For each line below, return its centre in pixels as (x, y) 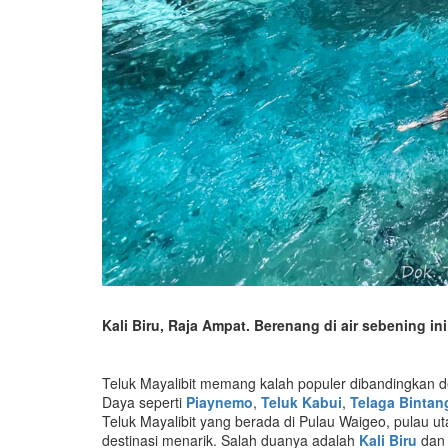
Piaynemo (219, 401)
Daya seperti (144, 401)
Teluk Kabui (301, 401)
